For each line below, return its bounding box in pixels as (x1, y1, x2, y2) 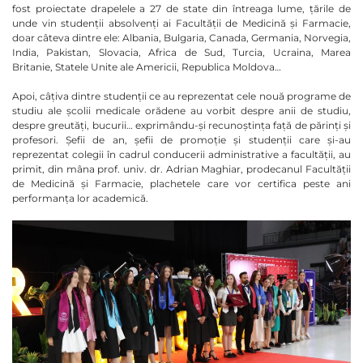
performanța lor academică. (12, 192, 148, 205)
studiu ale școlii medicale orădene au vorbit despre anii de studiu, (12, 105, 351, 117)
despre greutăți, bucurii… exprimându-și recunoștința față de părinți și (12, 119, 351, 132)
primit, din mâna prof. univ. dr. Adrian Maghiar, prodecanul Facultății (12, 163, 351, 176)
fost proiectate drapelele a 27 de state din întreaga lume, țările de (12, 2, 351, 15)
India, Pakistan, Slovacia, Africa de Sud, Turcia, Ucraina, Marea (12, 46, 351, 59)
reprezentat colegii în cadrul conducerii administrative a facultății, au (12, 148, 351, 161)
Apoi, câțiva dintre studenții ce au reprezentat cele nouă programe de (12, 90, 351, 103)
